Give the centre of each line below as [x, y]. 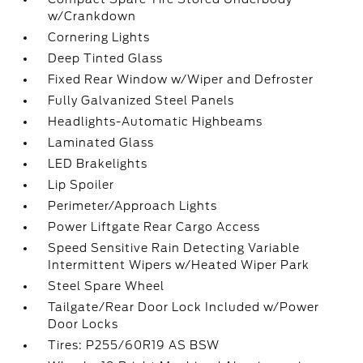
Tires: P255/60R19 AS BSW [134, 345]
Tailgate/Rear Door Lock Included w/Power [184, 307]
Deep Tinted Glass [106, 58]
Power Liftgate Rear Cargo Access [154, 227]
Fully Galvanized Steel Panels [141, 100]
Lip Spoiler [81, 185]
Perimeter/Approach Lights [133, 206]
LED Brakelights [98, 164]
